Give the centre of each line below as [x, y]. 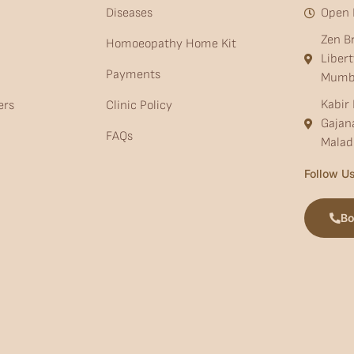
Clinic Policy [139, 106]
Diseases [130, 13]
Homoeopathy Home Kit [171, 44]
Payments [134, 75]
